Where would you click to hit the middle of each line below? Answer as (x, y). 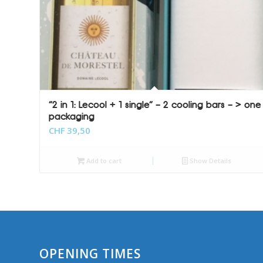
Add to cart (103, 161)
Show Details (209, 161)
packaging (72, 117)
